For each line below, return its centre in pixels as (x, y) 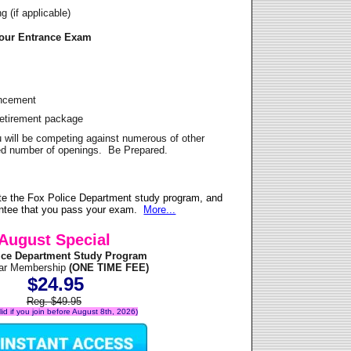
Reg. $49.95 (54, 302)
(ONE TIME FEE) (108, 268)
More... (160, 210)
